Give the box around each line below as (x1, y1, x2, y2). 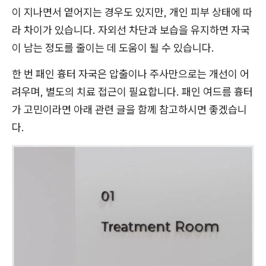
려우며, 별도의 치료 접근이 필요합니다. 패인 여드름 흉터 (12, 85, 253, 99)
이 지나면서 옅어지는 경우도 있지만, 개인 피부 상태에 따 (12, 5, 252, 20)
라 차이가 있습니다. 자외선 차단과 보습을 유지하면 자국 (12, 23, 250, 37)
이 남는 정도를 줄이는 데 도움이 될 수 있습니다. (12, 41, 214, 55)
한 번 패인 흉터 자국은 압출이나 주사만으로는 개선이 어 (12, 67, 249, 81)
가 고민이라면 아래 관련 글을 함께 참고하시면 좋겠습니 (12, 103, 247, 117)
